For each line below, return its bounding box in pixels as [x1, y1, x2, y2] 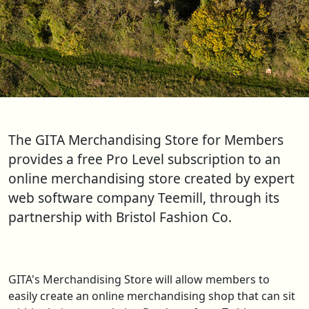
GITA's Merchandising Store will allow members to [8, 272, 270, 287]
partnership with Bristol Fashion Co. [8, 208, 232, 226]
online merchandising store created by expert [8, 169, 295, 188]
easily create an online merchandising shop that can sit [8, 288, 295, 303]
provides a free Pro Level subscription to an [8, 150, 281, 168]
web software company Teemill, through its [8, 188, 279, 207]
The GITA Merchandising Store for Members [8, 130, 283, 149]
